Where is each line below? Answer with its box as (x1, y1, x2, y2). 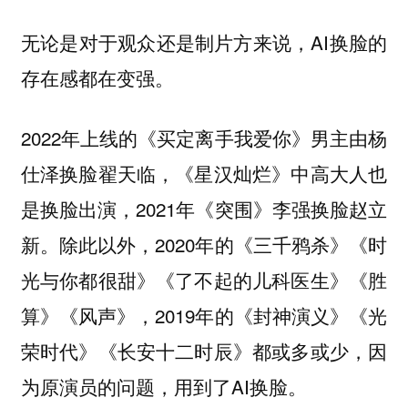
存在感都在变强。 (20, 63, 174, 91)
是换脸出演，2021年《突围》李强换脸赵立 (20, 195, 388, 223)
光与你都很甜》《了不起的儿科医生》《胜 (20, 266, 388, 294)
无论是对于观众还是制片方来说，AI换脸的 (20, 27, 388, 56)
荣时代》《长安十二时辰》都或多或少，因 (20, 337, 388, 365)
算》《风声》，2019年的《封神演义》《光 (20, 301, 388, 330)
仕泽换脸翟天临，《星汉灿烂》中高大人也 (20, 159, 388, 188)
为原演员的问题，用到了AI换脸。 (20, 372, 307, 401)
